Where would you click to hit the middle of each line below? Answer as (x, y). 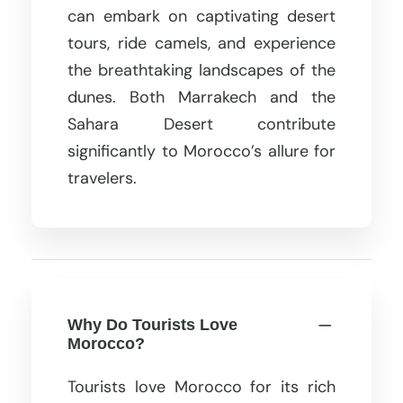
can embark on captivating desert (201, 16)
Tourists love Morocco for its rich (201, 386)
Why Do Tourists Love (152, 324)
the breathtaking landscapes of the (201, 70)
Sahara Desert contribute (201, 124)
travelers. (102, 178)
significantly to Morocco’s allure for (201, 151)
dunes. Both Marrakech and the (201, 97)
